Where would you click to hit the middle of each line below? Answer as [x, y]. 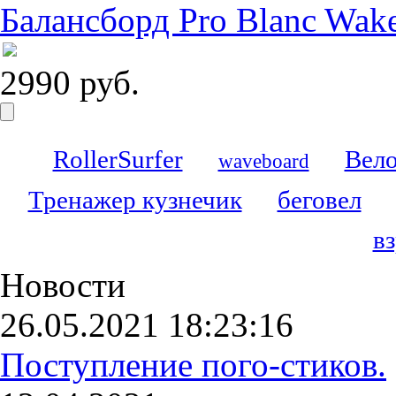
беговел [319, 200]
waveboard [263, 161]
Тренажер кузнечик [135, 200]
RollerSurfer [118, 160]
